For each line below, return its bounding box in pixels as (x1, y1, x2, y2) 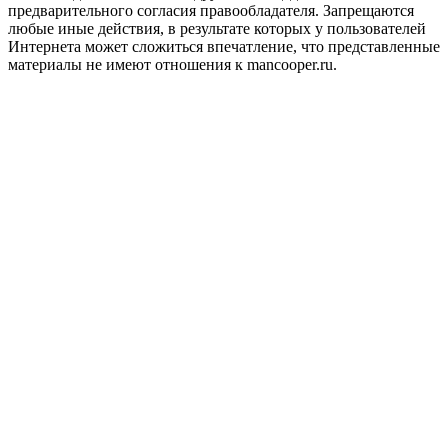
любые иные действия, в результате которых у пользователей (8, 20, 426, 38)
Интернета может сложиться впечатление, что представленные (8, 38, 440, 56)
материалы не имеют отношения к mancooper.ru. (8, 56, 337, 74)
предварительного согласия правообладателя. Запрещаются (8, 2, 414, 20)
